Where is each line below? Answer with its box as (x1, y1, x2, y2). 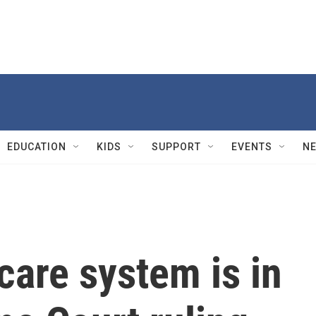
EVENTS (231, 141, 272, 152)
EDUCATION (7, 141, 66, 152)
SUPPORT (152, 141, 201, 152)
